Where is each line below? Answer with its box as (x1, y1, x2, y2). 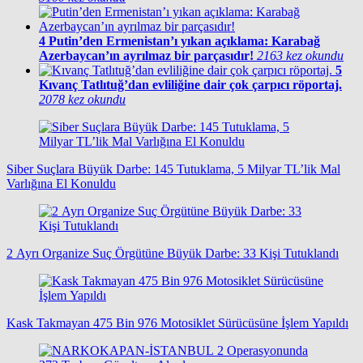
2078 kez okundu (39, 92, 126, 107)
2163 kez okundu (257, 49, 344, 63)
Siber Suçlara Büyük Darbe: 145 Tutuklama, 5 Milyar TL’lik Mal (6, 162, 340, 177)
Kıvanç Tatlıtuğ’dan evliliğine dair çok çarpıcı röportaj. (39, 78, 342, 92)
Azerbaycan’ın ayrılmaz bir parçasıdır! (39, 49, 254, 63)
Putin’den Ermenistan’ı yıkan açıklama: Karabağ (49, 34, 320, 49)
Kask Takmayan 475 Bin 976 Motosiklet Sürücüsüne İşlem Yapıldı (6, 316, 348, 331)
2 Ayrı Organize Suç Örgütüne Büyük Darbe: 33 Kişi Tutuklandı (6, 246, 339, 261)
